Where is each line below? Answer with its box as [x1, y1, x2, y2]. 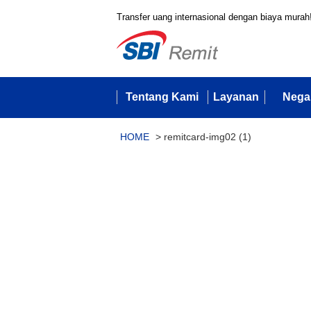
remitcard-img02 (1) [164, 131, 251, 142]
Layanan [213, 91, 259, 103]
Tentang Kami [126, 91, 199, 103]
